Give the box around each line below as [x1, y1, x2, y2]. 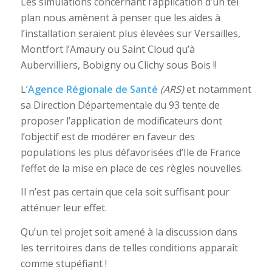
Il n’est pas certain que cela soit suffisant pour [20, 185, 229, 199]
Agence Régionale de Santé [27, 82, 158, 96]
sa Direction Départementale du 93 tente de [20, 98, 220, 112]
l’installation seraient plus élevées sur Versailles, [20, 26, 240, 40]
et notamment [183, 82, 251, 96]
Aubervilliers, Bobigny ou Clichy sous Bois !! [20, 58, 217, 72]
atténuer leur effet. [20, 201, 107, 215]
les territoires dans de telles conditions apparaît [20, 240, 238, 254]
